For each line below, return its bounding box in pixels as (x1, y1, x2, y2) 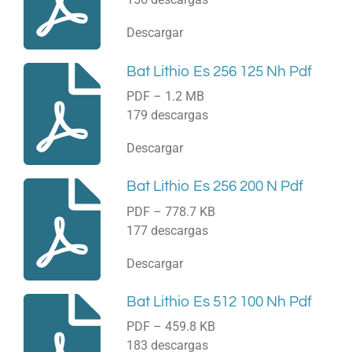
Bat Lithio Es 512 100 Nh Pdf (126, 295, 312, 310)
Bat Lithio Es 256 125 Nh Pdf (126, 64, 312, 79)
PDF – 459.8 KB (126, 319, 215, 335)
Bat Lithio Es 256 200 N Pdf (126, 179, 303, 195)
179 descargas (126, 107, 208, 123)
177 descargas (126, 222, 208, 238)
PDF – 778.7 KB (126, 203, 215, 219)
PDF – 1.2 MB (126, 88, 204, 104)
